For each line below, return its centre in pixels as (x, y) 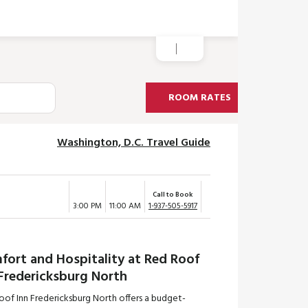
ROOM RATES (200, 98)
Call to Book (173, 195)
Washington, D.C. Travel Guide (134, 143)
